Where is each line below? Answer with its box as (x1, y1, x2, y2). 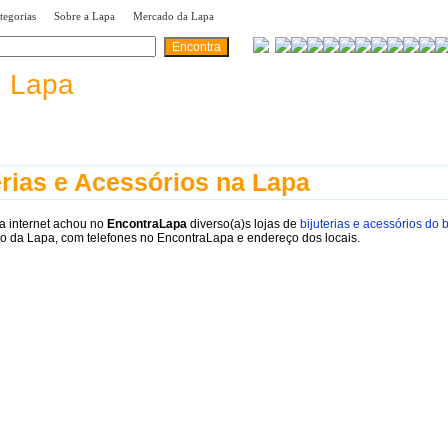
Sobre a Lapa (54, 10, 115, 22)
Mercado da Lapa (133, 10, 214, 22)
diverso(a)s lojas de (187, 216, 300, 231)
